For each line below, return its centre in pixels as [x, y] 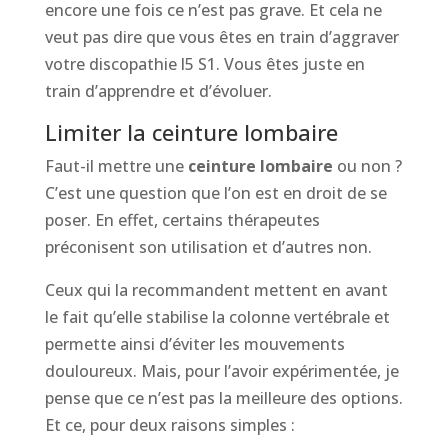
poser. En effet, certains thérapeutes [182, 219]
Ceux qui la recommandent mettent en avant [216, 289]
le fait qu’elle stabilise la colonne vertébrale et [217, 316]
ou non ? [367, 165]
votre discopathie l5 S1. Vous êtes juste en [204, 63]
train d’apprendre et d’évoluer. [158, 90]
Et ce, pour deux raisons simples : [169, 424]
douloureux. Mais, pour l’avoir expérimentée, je [221, 370]
